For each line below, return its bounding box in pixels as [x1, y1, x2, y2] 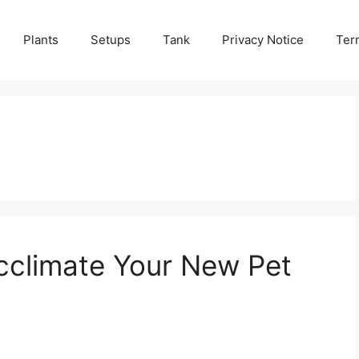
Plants [23, 32, 58, 47]
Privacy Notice [222, 32, 304, 47]
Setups [91, 32, 131, 47]
